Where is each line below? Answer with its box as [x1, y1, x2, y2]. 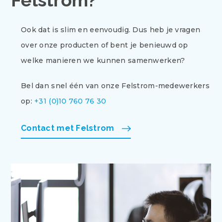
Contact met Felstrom [21, 123, 114, 133]
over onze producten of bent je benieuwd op [21, 41, 188, 50]
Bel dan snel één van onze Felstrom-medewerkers [21, 81, 210, 90]
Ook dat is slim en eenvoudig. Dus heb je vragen [21, 25, 201, 34]
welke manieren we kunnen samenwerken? [21, 56, 185, 65]
